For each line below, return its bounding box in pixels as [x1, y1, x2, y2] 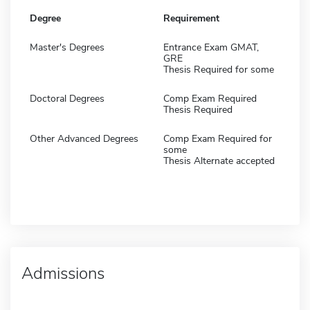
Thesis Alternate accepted [163, 154, 275, 167]
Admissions [21, 262, 104, 284]
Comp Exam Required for [163, 131, 272, 145]
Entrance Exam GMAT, [163, 40, 259, 54]
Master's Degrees [30, 40, 104, 54]
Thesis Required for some [163, 62, 274, 76]
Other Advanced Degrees [30, 131, 138, 145]
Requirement [163, 11, 219, 25]
